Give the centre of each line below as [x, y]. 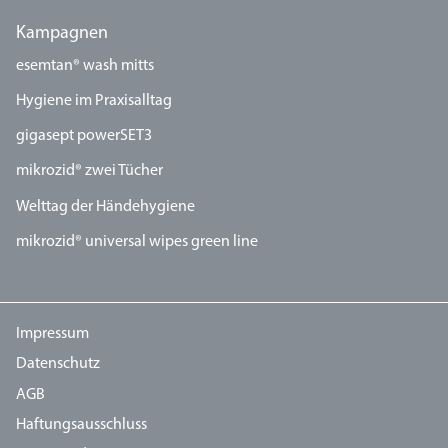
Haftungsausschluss [81, 425]
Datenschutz [58, 364]
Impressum [52, 333]
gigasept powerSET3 [84, 136]
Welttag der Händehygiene [105, 206]
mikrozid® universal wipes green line [137, 241]
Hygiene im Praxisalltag [94, 100]
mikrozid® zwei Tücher [89, 171]
